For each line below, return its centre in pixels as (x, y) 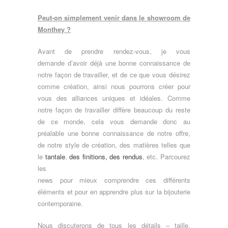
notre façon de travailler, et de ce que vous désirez (114, 75)
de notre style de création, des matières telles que (114, 145)
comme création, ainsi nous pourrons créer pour (114, 87)
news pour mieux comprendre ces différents (114, 180)
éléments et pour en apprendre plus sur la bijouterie (114, 192)
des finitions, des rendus (106, 157)
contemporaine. (60, 204)
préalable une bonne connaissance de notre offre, (114, 133)
